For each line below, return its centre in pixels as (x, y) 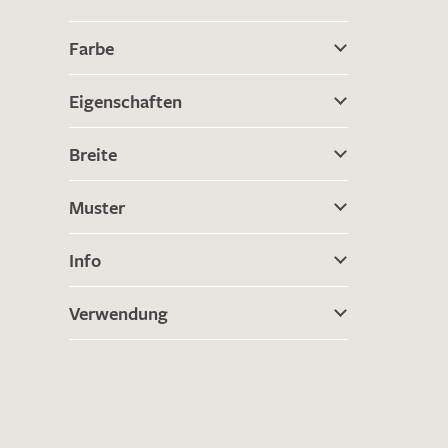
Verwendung (118, 313)
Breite (93, 154)
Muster (97, 207)
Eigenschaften (125, 101)
